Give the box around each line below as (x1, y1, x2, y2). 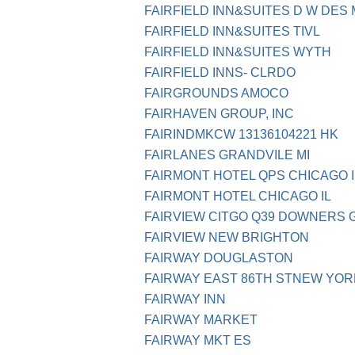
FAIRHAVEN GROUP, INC (144, 107, 294, 121)
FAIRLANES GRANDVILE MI (144, 148, 310, 162)
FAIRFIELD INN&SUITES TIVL (144, 25, 320, 39)
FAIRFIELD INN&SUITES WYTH (144, 45, 331, 59)
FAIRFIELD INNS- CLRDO (144, 66, 296, 80)
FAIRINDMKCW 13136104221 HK (144, 128, 338, 142)
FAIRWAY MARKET (144, 313, 258, 327)
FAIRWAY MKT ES (144, 334, 251, 348)
